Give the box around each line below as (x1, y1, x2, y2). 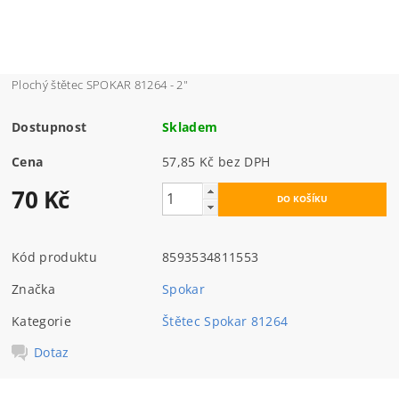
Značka (12, 280, 56, 297)
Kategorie (12, 312, 71, 330)
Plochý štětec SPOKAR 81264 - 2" (12, 76, 189, 93)
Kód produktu (12, 248, 97, 265)
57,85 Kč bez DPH (218, 152, 271, 170)
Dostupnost (12, 118, 87, 135)
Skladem (162, 118, 218, 135)
